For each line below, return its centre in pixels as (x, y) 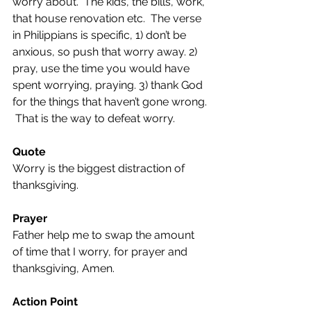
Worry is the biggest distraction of (100, 168)
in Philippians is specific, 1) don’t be (101, 35)
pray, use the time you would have (102, 68)
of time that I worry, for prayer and (101, 252)
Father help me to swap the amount (105, 235)
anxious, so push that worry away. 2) (106, 52)
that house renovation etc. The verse (108, 18)
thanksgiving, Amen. (64, 268)
